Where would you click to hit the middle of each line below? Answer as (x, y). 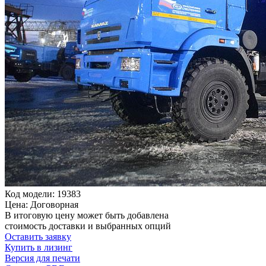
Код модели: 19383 (43, 194)
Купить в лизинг (39, 247)
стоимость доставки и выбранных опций (88, 226)
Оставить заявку (38, 236)
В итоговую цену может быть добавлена (87, 215)
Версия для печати (42, 258)
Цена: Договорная (42, 204)
